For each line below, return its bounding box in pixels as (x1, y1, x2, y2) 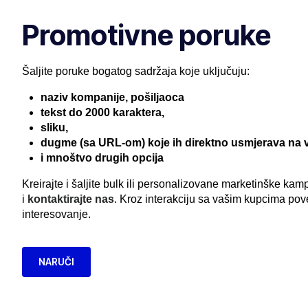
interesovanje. (22, 208, 91, 221)
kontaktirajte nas (27, 193, 114, 206)
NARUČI (38, 256, 74, 268)
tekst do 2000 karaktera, (41, 107, 165, 119)
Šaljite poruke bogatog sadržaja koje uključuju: (22, 65, 250, 78)
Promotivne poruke (22, 18, 271, 53)
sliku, (41, 122, 69, 134)
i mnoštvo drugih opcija (41, 152, 164, 164)
